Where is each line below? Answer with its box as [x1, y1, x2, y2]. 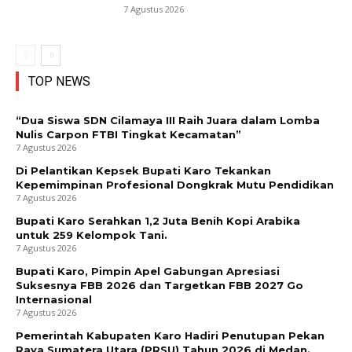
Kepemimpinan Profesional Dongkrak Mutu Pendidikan [16, 178, 334, 192]
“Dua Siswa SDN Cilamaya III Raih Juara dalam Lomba [16, 114, 320, 127]
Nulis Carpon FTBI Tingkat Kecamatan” [16, 128, 241, 141]
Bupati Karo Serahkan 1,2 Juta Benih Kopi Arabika [16, 214, 300, 228]
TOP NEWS [28, 74, 90, 90]
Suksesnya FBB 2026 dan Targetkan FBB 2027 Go [16, 279, 303, 292]
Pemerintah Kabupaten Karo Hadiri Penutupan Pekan [16, 329, 324, 343]
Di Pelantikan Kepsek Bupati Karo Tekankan [16, 164, 271, 178]
